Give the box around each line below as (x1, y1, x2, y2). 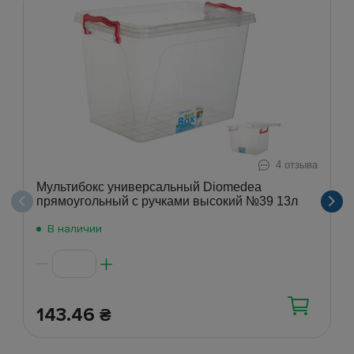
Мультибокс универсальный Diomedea (36, 180, 262, 194)
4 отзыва (276, 159, 318, 171)
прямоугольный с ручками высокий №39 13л (36, 194, 298, 209)
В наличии (47, 222, 102, 236)
